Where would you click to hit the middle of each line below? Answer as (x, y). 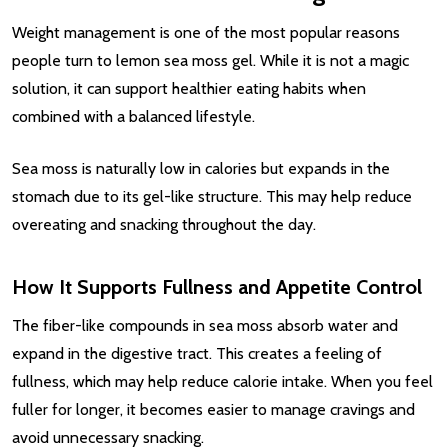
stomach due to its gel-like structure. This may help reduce (212, 196)
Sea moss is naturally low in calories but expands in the (201, 168)
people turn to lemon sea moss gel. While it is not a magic (210, 60)
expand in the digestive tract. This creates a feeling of (197, 353)
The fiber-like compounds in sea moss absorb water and (205, 325)
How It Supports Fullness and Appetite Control (217, 286)
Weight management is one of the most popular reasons (206, 32)
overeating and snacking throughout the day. (164, 224)
